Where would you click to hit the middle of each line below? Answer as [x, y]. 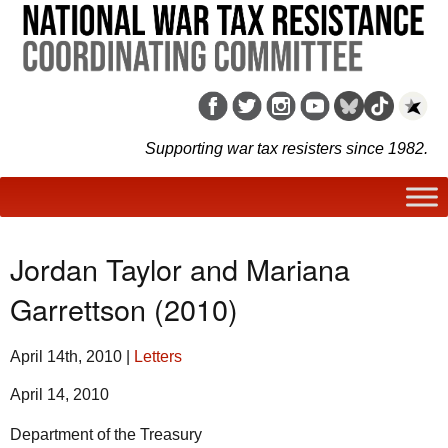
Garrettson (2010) [124, 308]
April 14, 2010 [59, 395]
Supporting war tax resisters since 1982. [286, 148]
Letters [158, 356]
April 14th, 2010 [66, 356]
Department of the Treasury [106, 435]
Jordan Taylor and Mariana [180, 268]
